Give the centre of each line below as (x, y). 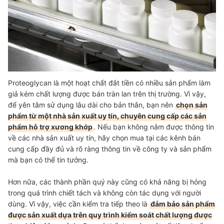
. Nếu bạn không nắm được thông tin (154, 126)
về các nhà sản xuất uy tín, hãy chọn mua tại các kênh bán (104, 137)
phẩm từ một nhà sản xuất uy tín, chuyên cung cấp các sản (107, 115)
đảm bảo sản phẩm (183, 203)
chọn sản (192, 104)
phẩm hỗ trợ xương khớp (50, 126)
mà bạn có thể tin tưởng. (49, 159)
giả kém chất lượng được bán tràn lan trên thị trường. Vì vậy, (107, 93)
